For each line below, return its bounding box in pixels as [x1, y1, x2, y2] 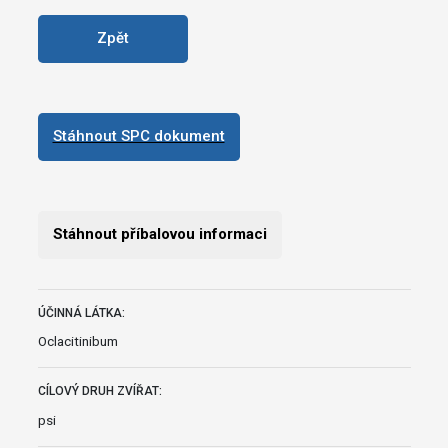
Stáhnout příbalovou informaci [52, 225, 267, 244]
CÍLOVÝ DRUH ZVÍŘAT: [37, 384, 162, 399]
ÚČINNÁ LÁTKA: [37, 305, 125, 320]
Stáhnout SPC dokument [52, 127, 225, 146]
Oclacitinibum [37, 333, 118, 350]
